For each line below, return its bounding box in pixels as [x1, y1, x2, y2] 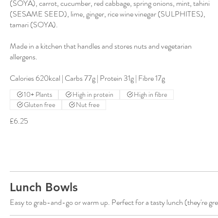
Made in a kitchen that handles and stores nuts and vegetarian [10, 40, 192, 52]
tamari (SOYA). [10, 18, 58, 30]
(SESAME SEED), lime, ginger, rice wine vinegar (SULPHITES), [10, 8, 205, 19]
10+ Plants [24, 89, 52, 99]
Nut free [76, 99, 100, 109]
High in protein [73, 89, 113, 99]
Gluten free [24, 99, 55, 109]
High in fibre [134, 89, 167, 99]
